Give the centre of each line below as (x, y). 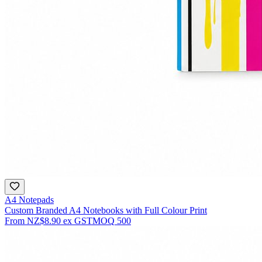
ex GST (78, 220)
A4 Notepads (29, 199)
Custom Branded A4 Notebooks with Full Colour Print (106, 210)
